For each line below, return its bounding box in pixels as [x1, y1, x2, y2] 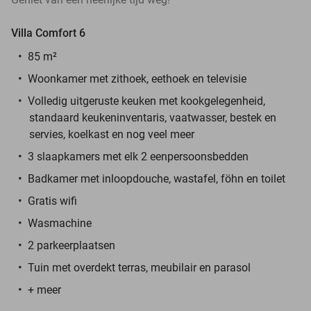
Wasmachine [28, 216, 92, 230]
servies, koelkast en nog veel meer [29, 127, 194, 141]
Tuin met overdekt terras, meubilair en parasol [28, 260, 251, 274]
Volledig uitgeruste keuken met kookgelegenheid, [28, 94, 265, 108]
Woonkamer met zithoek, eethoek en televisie [28, 72, 246, 85]
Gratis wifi [28, 194, 77, 208]
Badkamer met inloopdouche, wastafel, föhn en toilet [28, 171, 285, 185]
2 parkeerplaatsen [28, 238, 115, 252]
